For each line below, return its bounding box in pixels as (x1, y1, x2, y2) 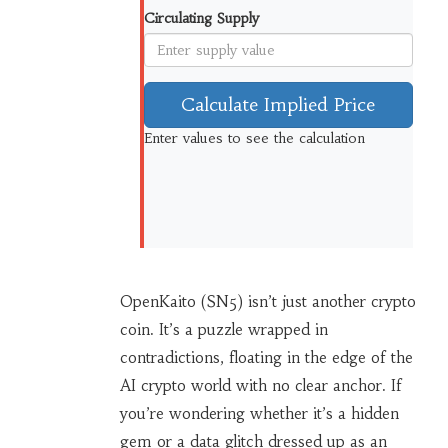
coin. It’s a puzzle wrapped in (119, 320, 328, 340)
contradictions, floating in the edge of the (119, 348, 413, 368)
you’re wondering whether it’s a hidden (119, 404, 399, 424)
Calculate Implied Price (181, 93, 376, 117)
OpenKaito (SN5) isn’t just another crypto (119, 292, 416, 312)
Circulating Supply (143, 9, 259, 28)
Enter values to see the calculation (143, 129, 365, 148)
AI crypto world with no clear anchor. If (119, 376, 402, 396)
